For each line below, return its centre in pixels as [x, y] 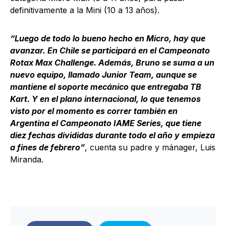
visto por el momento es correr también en [94, 111]
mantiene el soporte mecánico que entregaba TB [106, 87]
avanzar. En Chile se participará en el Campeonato [110, 51]
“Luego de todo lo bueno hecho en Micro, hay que [108, 39]
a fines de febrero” [47, 148]
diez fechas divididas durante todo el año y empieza [112, 135]
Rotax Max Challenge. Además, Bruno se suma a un [112, 63]
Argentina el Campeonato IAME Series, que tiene [106, 123]
